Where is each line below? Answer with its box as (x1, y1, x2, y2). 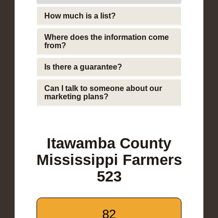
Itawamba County (47, 134, 171, 152)
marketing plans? (44, 92, 109, 101)
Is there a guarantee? (44, 62, 122, 71)
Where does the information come (44, 33, 169, 41)
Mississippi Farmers (36, 151, 182, 168)
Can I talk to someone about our (44, 84, 162, 92)
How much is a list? (44, 11, 116, 20)
